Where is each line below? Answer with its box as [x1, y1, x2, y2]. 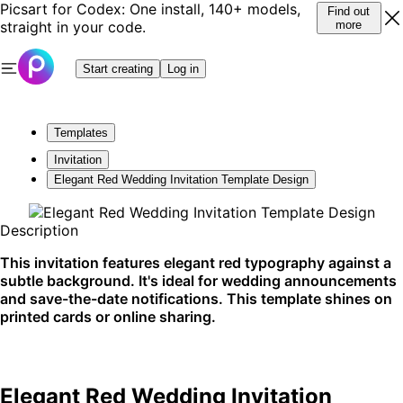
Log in [167, 61, 199, 76]
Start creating [83, 61, 153, 76]
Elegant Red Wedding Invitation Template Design [54, 173, 309, 186]
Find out [327, 4, 371, 18]
